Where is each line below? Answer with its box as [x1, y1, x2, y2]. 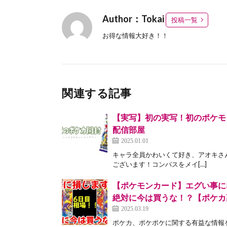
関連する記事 [62, 86, 131, 100]
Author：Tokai [102, 13, 166, 24]
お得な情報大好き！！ [102, 31, 168, 40]
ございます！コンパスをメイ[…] [112, 160, 207, 168]
